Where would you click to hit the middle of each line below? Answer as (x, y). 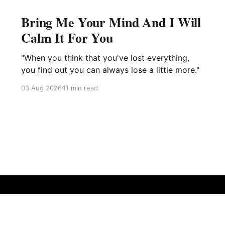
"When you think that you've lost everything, (105, 58)
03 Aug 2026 (41, 88)
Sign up (132, 214)
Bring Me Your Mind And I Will (111, 22)
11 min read (80, 88)
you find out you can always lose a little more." (110, 70)
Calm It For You (67, 37)
